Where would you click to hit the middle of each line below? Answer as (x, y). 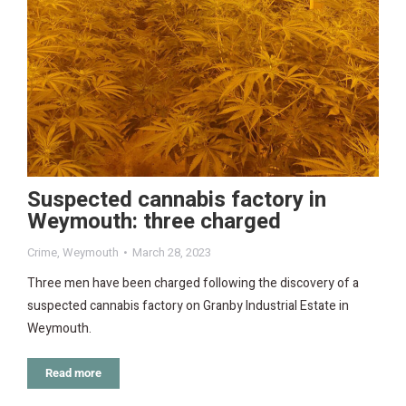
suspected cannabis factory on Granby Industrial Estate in (188, 306)
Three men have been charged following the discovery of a (193, 284)
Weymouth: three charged (154, 222)
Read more (73, 373)
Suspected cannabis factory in (177, 200)
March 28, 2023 (172, 253)
